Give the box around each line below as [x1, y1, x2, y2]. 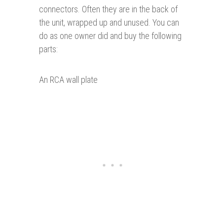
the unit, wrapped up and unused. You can [39, 17, 179, 28]
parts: [39, 44, 58, 55]
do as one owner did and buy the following [39, 31, 182, 41]
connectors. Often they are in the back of [39, 4, 178, 15]
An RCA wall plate [39, 74, 98, 85]
